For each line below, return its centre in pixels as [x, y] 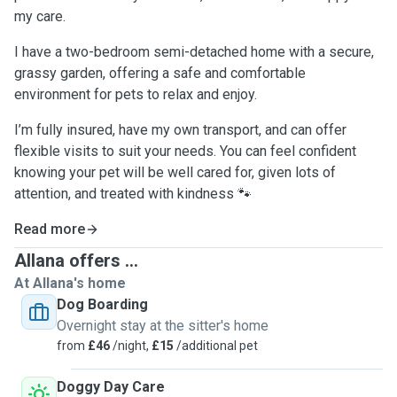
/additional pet [216, 346]
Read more [50, 229]
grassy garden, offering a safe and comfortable [160, 73]
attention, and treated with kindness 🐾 [133, 194]
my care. [40, 16]
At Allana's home [70, 283]
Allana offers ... [76, 261]
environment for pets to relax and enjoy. [136, 94]
